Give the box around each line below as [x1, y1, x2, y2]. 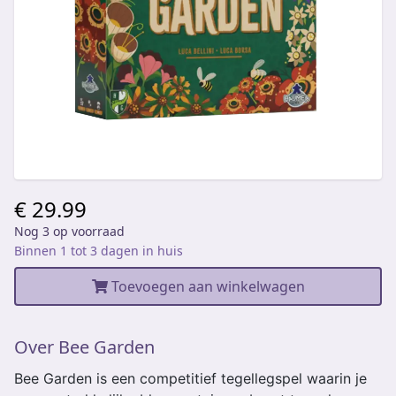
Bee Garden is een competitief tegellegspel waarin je [14, 369, 367, 387]
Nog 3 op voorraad [14, 223, 125, 240]
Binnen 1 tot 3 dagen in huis [14, 242, 183, 259]
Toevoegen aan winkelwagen [107, 277, 305, 296]
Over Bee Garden [14, 335, 155, 359]
